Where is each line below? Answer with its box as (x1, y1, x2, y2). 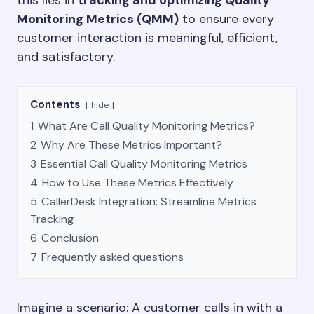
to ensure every (179, 11, 274, 27)
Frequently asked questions (41, 250, 184, 264)
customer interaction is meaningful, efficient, (17, 29, 278, 46)
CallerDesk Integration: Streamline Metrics (41, 194, 257, 209)
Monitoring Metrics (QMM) (17, 11, 179, 27)
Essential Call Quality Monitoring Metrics (41, 156, 247, 171)
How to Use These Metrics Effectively (42, 175, 233, 190)
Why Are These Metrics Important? (41, 137, 222, 152)
